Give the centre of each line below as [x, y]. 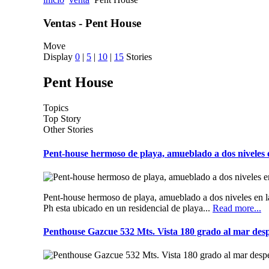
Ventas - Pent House [92, 23]
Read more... [237, 208]
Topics [56, 108]
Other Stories [68, 130]
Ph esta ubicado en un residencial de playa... [128, 208]
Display [59, 57]
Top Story [62, 119]
